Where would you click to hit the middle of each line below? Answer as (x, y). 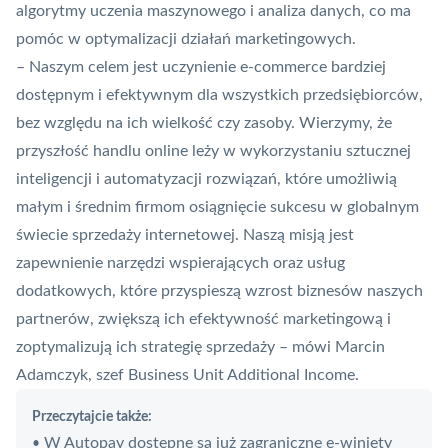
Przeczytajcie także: (92, 417)
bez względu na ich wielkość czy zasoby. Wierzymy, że (204, 123)
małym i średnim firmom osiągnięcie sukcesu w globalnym (217, 207)
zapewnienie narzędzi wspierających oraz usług (180, 263)
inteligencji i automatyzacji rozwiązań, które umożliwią (206, 179)
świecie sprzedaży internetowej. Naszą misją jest (185, 235)
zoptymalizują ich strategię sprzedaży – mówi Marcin (200, 347)
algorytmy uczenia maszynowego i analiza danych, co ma (213, 11)
